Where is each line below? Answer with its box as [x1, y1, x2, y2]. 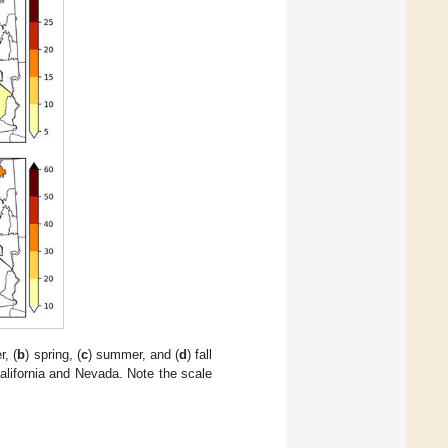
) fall [187, 346, 213, 362]
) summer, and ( [87, 346, 180, 362]
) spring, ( [25, 346, 81, 362]
